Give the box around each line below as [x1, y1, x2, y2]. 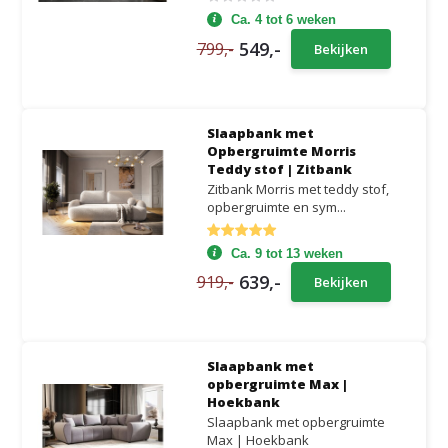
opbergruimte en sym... [206, 197, 346, 216]
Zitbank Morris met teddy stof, [206, 179, 389, 198]
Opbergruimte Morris [206, 141, 356, 160]
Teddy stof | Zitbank [206, 159, 352, 178]
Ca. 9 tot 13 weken [230, 245, 343, 261]
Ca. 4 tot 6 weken [230, 12, 336, 27]
